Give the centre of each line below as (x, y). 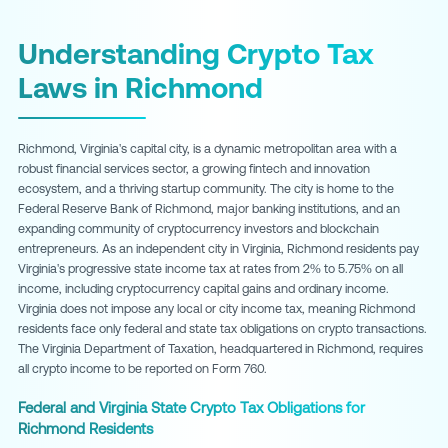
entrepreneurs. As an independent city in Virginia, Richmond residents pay (218, 249)
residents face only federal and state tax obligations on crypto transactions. (222, 329)
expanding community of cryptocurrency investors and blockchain (198, 229)
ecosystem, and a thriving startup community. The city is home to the (206, 189)
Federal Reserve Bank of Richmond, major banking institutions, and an (209, 209)
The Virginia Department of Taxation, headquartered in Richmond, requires (220, 349)
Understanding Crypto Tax (196, 54)
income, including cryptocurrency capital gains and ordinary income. (203, 289)
